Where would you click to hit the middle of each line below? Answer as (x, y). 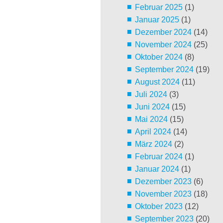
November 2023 (163, 194)
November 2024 (163, 45)
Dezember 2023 (163, 182)
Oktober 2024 (159, 57)
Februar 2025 (159, 7)
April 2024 (153, 132)
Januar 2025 (157, 20)
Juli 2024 (151, 95)
